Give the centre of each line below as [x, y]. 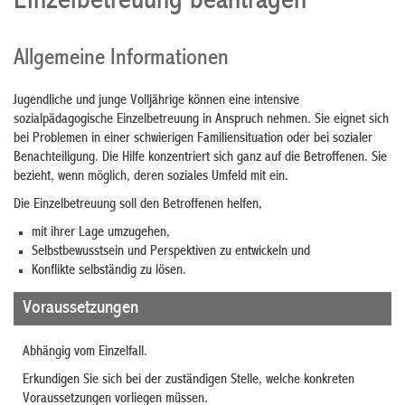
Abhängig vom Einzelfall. [85, 352]
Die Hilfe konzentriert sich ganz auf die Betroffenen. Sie [245, 158]
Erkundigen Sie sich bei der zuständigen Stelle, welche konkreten [188, 380]
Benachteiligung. [58, 158]
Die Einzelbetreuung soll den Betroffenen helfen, [138, 205]
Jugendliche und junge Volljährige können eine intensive [156, 101]
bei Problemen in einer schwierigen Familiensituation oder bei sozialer [193, 139]
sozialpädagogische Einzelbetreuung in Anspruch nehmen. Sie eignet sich [201, 120]
